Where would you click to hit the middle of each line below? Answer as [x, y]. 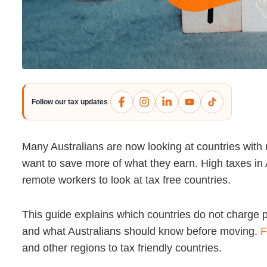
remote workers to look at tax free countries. [126, 180]
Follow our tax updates [70, 102]
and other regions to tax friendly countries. [122, 248]
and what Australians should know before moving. [141, 231]
